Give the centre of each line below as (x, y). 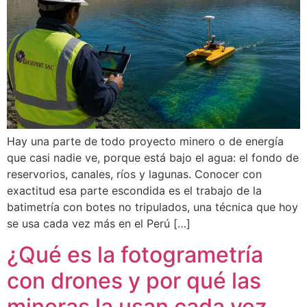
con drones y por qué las (134, 280)
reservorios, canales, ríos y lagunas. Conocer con (134, 174)
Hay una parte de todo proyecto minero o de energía (145, 142)
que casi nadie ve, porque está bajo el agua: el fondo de (153, 158)
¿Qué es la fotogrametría (135, 254)
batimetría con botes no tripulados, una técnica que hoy (152, 207)
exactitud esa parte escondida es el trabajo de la (134, 191)
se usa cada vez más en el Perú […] (99, 224)
